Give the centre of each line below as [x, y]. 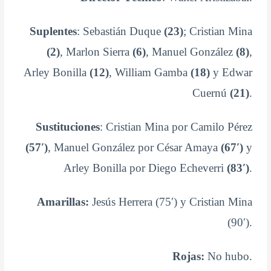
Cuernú [211, 93]
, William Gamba [149, 73]
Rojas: [188, 256]
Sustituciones [67, 127]
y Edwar [231, 73]
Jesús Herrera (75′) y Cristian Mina [170, 202]
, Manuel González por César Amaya [134, 148]
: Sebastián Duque [120, 31]
